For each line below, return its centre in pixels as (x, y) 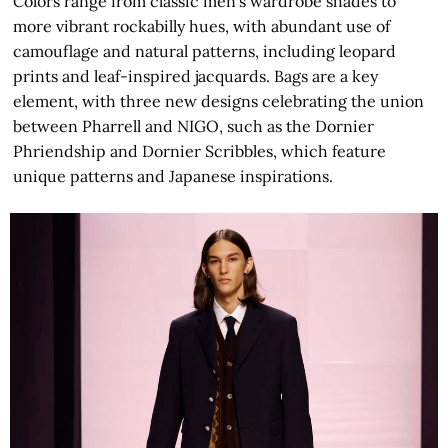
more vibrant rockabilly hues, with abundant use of (202, 26)
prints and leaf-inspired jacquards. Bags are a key (196, 76)
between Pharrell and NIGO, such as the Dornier (194, 126)
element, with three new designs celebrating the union (219, 101)
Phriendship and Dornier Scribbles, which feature (200, 151)
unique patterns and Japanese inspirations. (173, 176)
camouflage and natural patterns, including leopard (205, 51)
